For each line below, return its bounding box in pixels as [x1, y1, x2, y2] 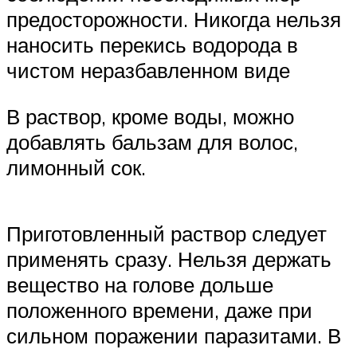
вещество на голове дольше [6, 271, 273, 297]
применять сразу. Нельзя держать [6, 245, 331, 272]
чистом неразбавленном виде [6, 57, 290, 83]
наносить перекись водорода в [6, 31, 298, 57]
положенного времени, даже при [6, 296, 312, 323]
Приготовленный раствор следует [6, 220, 327, 246]
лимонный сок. [6, 154, 146, 180]
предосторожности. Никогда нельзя [6, 6, 341, 32]
